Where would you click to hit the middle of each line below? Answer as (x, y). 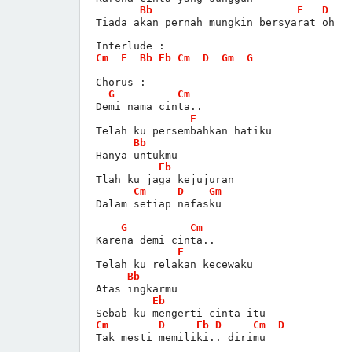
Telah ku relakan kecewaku (174, 264)
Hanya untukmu (137, 155)
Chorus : (121, 82)
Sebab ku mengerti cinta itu (181, 313)
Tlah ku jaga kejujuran (165, 179)
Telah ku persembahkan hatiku (184, 130)
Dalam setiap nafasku (159, 203)
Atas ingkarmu (137, 288)
